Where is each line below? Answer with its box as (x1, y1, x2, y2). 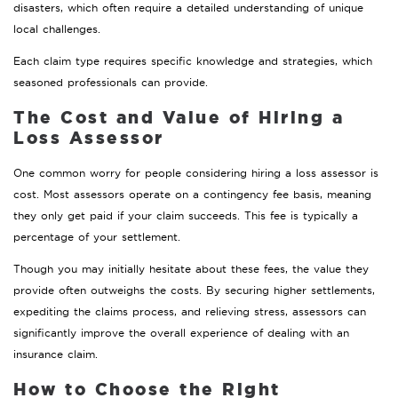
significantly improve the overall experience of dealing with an (13, 325, 349, 339)
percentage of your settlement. (13, 229, 180, 243)
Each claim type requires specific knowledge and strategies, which (13, 53, 372, 68)
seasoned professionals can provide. (13, 75, 208, 89)
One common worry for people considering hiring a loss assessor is (13, 165, 378, 179)
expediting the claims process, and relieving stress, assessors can (13, 304, 366, 318)
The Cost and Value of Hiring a (13, 105, 344, 129)
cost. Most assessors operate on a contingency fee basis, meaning (13, 187, 371, 201)
